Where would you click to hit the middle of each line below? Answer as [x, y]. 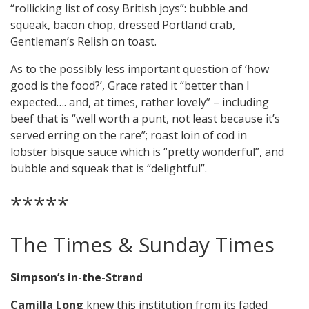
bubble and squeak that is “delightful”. [109, 169]
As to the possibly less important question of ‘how [140, 69]
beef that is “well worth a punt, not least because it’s [145, 119]
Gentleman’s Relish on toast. [83, 42]
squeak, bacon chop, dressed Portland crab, [123, 25]
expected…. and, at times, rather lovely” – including [140, 102]
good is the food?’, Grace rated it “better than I [130, 86]
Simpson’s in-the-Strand [77, 278]
